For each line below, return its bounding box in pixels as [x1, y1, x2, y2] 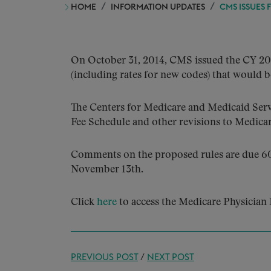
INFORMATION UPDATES [111, 3, 205, 11]
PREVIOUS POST [71, 253, 138, 262]
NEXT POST [147, 253, 194, 262]
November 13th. [71, 165, 143, 175]
